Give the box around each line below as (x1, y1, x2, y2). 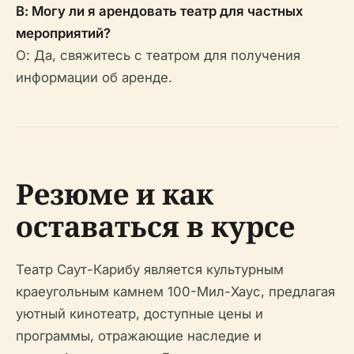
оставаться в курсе (16, 207, 295, 246)
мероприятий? (16, 25, 111, 41)
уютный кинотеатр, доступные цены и (16, 306, 263, 322)
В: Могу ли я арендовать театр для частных (16, 3, 303, 19)
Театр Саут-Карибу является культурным (16, 262, 284, 277)
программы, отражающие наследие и (16, 328, 262, 344)
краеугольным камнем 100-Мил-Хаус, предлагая (16, 284, 335, 299)
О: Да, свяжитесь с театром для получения (16, 47, 300, 63)
